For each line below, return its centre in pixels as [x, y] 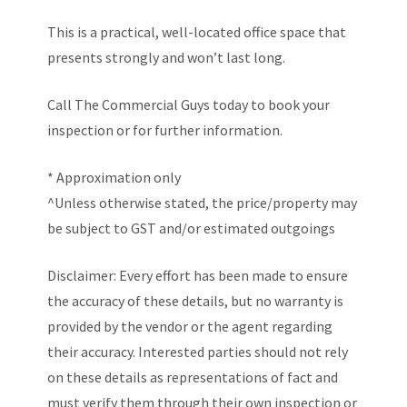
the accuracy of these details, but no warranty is [196, 301]
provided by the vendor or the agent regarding [190, 326]
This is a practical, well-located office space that [197, 32]
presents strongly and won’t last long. [167, 57]
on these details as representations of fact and [193, 377]
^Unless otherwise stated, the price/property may [203, 203]
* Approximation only [114, 177]
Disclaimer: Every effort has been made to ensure [198, 275]
